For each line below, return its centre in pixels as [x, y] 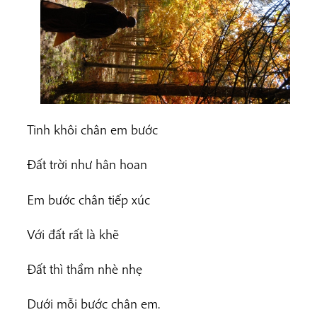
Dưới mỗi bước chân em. [93, 304]
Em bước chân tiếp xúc [88, 199]
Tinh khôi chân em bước [92, 130]
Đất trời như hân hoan [87, 165]
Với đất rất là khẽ [73, 234]
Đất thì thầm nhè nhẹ [85, 269]
